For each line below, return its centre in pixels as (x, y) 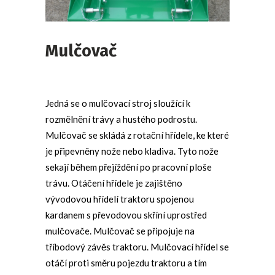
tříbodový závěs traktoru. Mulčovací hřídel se (137, 246)
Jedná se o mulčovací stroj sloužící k (118, 103)
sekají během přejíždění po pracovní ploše (129, 167)
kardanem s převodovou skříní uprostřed (126, 215)
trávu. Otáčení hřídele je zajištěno (114, 183)
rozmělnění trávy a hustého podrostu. (121, 119)
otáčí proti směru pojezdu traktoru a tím (126, 262)
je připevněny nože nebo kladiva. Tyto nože (132, 151)
